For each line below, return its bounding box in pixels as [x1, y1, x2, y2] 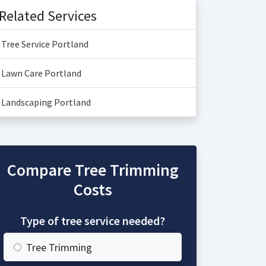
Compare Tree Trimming [7, 159, 179, 180]
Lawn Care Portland [1, 67, 81, 79]
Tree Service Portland [1, 38, 88, 50]
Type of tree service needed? [20, 213, 165, 228]
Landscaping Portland [1, 96, 91, 108]
